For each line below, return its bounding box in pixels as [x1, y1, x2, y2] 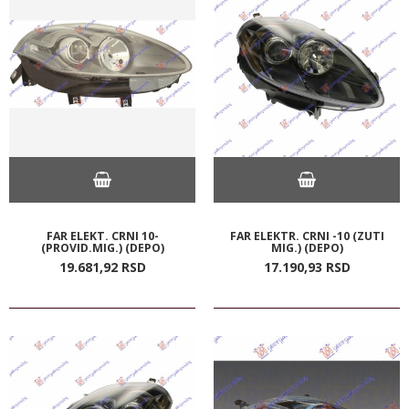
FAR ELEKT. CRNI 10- [46, 227, 159, 244]
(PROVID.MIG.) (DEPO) [40, 239, 164, 256]
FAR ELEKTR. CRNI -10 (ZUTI [229, 227, 384, 244]
